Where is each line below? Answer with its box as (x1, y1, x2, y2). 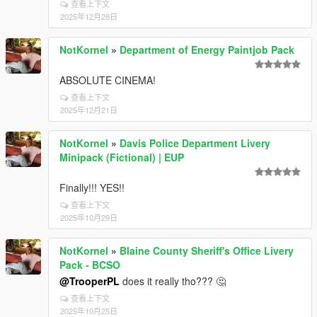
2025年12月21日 (60, 104, 117, 116)
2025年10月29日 (60, 212, 117, 224)
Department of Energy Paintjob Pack (120, 42, 294, 57)
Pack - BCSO (59, 258, 120, 272)
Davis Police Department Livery (120, 136, 270, 151)
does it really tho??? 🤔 (120, 274, 226, 289)
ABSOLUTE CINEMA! (59, 73, 156, 88)
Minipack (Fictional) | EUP (59, 150, 184, 165)
